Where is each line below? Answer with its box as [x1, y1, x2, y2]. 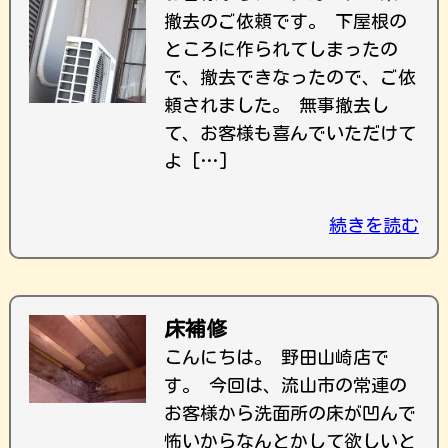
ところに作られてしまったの [164, 40, 398, 58]
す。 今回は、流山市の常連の [164, 376, 407, 394]
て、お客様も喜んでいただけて [164, 124, 416, 142]
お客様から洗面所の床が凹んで [164, 404, 416, 422]
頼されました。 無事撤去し [164, 96, 389, 114]
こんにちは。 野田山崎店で [164, 348, 389, 366]
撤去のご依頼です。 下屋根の [164, 12, 407, 30]
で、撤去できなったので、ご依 [164, 68, 416, 86]
